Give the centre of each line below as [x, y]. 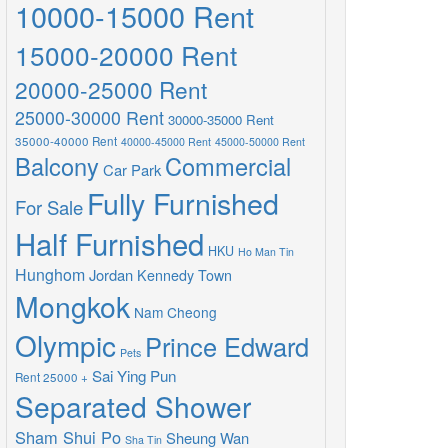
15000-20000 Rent [126, 54]
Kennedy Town [184, 275]
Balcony [57, 166]
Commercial [228, 166]
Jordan [111, 274]
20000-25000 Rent [111, 89]
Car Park [132, 169]
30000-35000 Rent [221, 119]
